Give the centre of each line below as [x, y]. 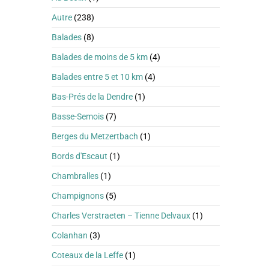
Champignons [78, 196]
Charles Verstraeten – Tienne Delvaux [121, 216]
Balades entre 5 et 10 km [97, 77]
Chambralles [75, 176]
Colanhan [70, 235]
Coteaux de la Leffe [87, 255]
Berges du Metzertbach [95, 136]
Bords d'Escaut [80, 156]
